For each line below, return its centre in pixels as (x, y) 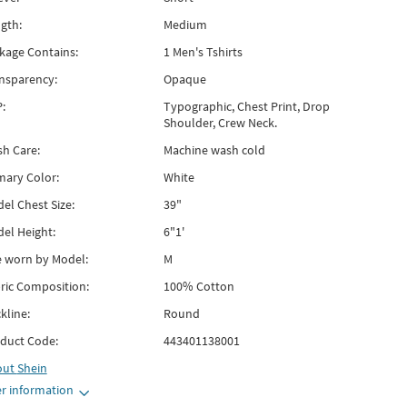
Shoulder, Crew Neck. (220, 123)
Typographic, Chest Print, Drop (246, 106)
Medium (185, 25)
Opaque (184, 79)
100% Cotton (199, 286)
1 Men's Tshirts (203, 52)
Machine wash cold (214, 150)
